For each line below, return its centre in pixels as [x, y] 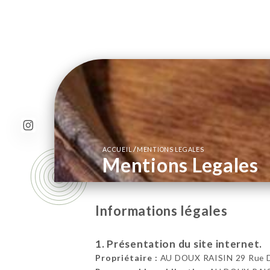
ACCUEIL [118, 150]
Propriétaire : [126, 258]
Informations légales [161, 211]
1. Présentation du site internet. [179, 244]
